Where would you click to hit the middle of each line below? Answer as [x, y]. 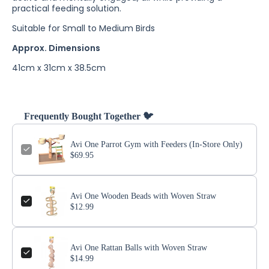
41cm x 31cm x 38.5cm [59, 68]
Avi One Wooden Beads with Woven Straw [143, 196]
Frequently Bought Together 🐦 [89, 116]
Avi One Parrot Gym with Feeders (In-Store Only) [156, 144]
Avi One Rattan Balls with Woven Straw [139, 247]
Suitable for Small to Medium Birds [83, 28]
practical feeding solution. [67, 8]
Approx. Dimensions [56, 48]
